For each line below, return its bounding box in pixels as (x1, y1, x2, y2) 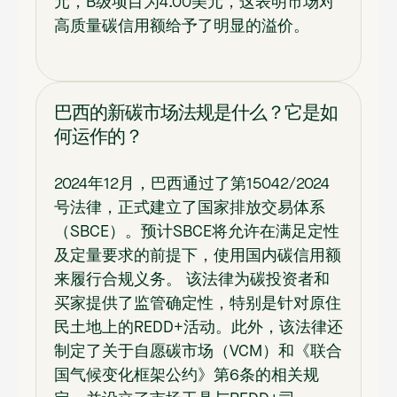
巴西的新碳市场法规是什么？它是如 (54, 99, 338, 125)
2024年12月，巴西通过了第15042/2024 (54, 175, 330, 192)
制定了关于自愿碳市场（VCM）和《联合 (54, 343, 342, 360)
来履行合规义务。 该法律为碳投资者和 (54, 271, 330, 288)
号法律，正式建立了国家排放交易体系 (54, 199, 325, 216)
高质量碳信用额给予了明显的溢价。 (54, 19, 309, 35)
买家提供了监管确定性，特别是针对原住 (54, 295, 341, 312)
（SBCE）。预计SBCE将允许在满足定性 (54, 223, 339, 240)
